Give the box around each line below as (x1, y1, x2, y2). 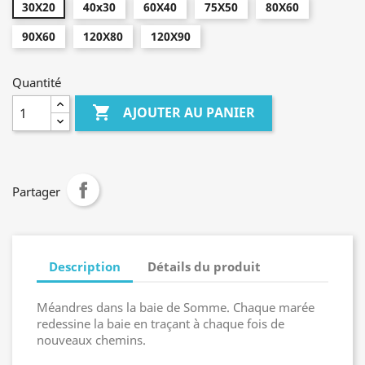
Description (49, 257, 121, 275)
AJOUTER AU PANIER (123, 103, 256, 122)
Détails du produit (147, 257, 262, 275)
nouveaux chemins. (37, 332, 146, 348)
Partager (12, 183, 60, 200)
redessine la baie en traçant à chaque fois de (37, 315, 284, 332)
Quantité (12, 74, 61, 90)
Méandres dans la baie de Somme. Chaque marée (37, 299, 314, 315)
